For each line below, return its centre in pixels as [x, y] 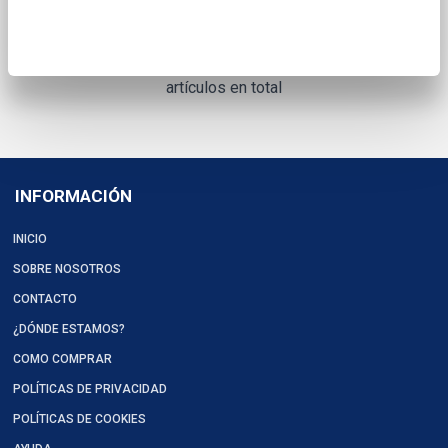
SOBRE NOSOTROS [67, 269]
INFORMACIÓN [73, 196]
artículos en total [224, 88]
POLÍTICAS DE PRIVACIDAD [90, 389]
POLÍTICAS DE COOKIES [79, 419]
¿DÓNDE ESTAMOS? [69, 329]
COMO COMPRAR [62, 359]
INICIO [30, 239]
